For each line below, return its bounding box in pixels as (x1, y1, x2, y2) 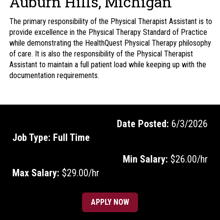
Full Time (53, 131, 90, 143)
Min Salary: (123, 153, 168, 165)
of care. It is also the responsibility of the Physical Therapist (9, 49, 193, 58)
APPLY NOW (91, 197, 129, 207)
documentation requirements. (9, 70, 99, 80)
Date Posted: (117, 117, 169, 130)
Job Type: (12, 131, 53, 143)
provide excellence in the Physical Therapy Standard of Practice (9, 27, 207, 37)
